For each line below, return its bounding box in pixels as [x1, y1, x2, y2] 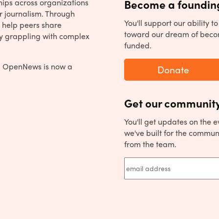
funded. [124, 39, 152, 51]
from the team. [124, 138, 176, 150]
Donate [157, 62, 189, 76]
